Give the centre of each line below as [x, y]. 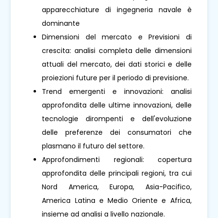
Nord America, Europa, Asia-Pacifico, [117, 187]
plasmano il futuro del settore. [93, 146]
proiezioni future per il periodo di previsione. [116, 78]
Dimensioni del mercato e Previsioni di [117, 37]
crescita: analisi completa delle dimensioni [117, 50]
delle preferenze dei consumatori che [117, 132]
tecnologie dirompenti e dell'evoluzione [117, 118]
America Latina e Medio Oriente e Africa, [117, 200]
